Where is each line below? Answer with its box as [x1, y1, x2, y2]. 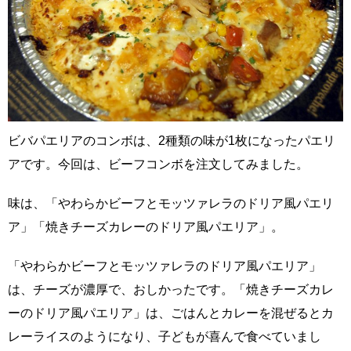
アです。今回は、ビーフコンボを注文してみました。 [8, 157, 309, 171]
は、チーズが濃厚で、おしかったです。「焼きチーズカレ [8, 282, 334, 296]
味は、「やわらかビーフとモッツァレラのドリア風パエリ [8, 196, 334, 210]
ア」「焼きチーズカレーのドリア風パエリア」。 [8, 219, 284, 233]
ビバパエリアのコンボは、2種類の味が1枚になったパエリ [8, 133, 335, 147]
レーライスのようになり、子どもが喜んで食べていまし [8, 329, 321, 343]
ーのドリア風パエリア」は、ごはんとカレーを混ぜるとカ [8, 306, 334, 320]
